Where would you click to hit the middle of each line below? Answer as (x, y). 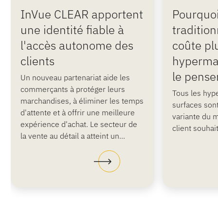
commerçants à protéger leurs (73, 89)
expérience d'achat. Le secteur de (79, 124)
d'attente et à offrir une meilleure (78, 112)
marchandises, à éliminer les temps (82, 101)
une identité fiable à (72, 30)
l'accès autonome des (77, 45)
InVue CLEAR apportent (82, 14)
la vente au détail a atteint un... (73, 136)
